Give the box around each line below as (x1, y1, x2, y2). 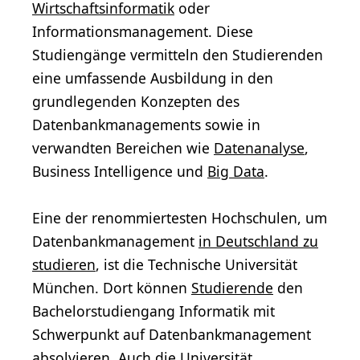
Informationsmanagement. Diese (32, 22, 253, 42)
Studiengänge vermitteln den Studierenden (32, 45, 323, 65)
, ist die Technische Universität (96, 254, 297, 274)
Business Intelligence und (32, 162, 207, 182)
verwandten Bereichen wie (32, 138, 214, 158)
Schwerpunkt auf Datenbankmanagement (32, 324, 311, 344)
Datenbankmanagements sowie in (32, 115, 260, 135)
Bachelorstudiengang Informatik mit (32, 301, 275, 321)
